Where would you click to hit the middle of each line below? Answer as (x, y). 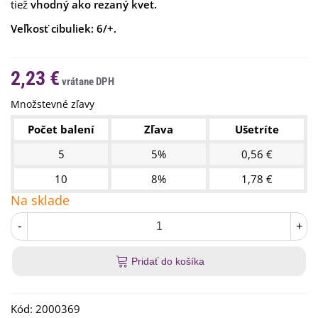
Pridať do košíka (168, 261)
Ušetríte (257, 129)
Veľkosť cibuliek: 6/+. (64, 28)
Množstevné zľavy (53, 104)
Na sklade (40, 200)
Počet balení (61, 129)
